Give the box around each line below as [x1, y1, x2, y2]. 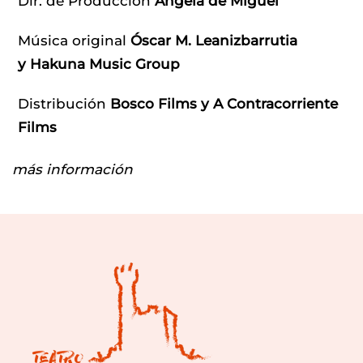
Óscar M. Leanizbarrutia [130, 32, 297, 49]
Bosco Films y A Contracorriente [110, 95, 338, 112]
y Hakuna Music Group [18, 55, 180, 72]
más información [12, 160, 133, 177]
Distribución [18, 95, 110, 112]
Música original [18, 32, 130, 49]
